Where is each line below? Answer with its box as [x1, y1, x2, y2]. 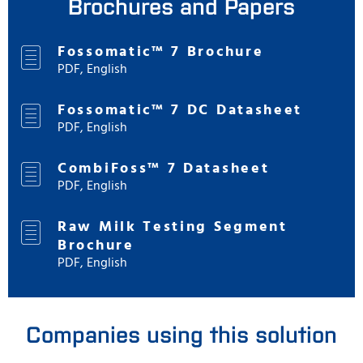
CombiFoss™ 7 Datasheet [58, 156, 270, 181]
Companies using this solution [26, 318, 337, 348]
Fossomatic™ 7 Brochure [58, 40, 264, 64]
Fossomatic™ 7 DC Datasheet [58, 98, 303, 122]
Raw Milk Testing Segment [58, 215, 288, 239]
